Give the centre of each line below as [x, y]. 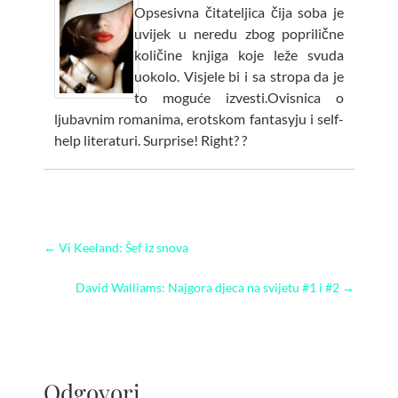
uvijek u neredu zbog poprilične [239, 34]
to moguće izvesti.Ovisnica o [239, 98]
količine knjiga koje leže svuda [239, 55]
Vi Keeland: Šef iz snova [122, 248]
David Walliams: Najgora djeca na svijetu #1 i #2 [209, 288]
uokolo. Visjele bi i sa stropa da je [239, 76]
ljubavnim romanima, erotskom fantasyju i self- [199, 119]
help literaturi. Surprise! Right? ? [151, 140]
